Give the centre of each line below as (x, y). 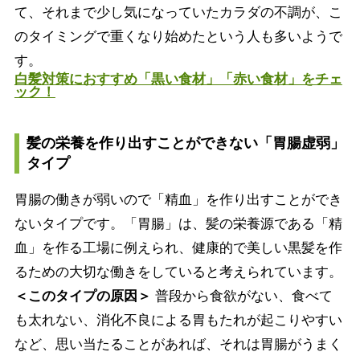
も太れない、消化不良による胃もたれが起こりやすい (178, 320)
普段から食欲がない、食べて (241, 296)
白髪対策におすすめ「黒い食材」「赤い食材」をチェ (178, 79)
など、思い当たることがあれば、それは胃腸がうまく (178, 344)
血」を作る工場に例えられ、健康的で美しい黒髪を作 (178, 247)
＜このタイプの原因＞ (82, 296)
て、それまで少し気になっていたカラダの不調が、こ (178, 12)
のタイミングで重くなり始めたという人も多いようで (178, 36)
